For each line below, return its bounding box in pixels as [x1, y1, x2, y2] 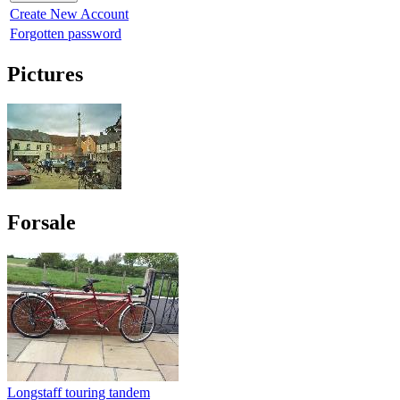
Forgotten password [10, 25, 121, 41]
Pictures [7, 62, 83, 86]
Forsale [7, 211, 76, 235]
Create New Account [10, 5, 129, 21]
